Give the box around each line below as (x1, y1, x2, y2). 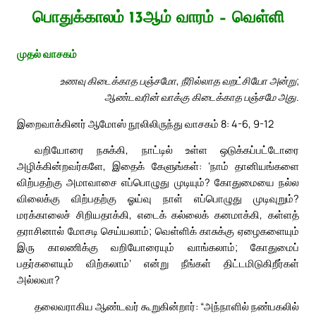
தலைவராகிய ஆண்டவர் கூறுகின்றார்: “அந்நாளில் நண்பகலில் (35, 299, 299, 314)
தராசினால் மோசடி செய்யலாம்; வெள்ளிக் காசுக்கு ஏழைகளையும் (17, 224, 299, 238)
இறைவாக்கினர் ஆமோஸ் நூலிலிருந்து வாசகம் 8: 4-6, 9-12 (17, 116, 274, 130)
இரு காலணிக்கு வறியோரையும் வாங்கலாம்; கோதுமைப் (17, 240, 299, 255)
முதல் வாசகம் (17, 47, 77, 61)
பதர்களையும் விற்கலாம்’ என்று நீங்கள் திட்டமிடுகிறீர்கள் (17, 256, 299, 271)
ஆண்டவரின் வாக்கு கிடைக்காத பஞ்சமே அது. (104, 89, 299, 104)
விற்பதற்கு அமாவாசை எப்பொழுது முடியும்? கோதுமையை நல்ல (17, 175, 299, 190)
